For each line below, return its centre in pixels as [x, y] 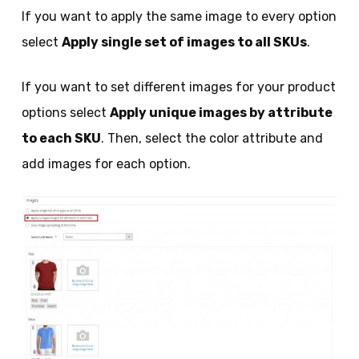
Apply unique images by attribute [221, 113]
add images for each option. [106, 164]
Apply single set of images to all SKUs [184, 42]
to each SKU [61, 139]
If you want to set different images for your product [178, 87]
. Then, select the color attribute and [212, 139]
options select [65, 113]
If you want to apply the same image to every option [179, 17]
